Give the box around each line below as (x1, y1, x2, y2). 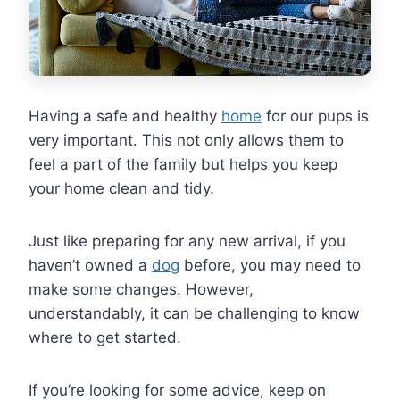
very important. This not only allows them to (29, 131, 344, 150)
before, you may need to (179, 256, 361, 275)
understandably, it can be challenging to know (29, 304, 360, 323)
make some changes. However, (29, 280, 254, 299)
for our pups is (262, 107, 369, 126)
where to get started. (29, 329, 181, 347)
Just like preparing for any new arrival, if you (29, 232, 346, 251)
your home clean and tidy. (29, 179, 214, 198)
